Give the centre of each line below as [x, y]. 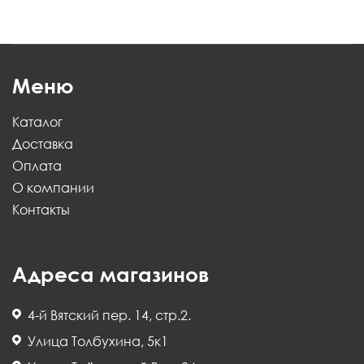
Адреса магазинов [110, 274]
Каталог [37, 122]
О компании [53, 188]
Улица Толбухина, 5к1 [98, 341]
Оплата [37, 166]
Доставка [43, 144]
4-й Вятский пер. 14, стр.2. [109, 315]
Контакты [41, 210]
